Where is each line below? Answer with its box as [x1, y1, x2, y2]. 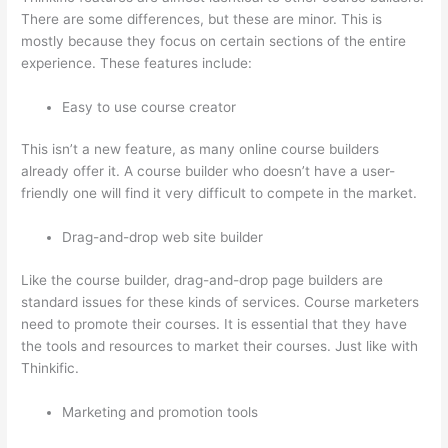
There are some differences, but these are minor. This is [21, 10, 383, 27]
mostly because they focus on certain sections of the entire [21, 32, 407, 49]
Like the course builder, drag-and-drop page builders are [21, 271, 384, 288]
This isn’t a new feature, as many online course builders [21, 141, 380, 158]
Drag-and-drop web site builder [62, 229, 264, 246]
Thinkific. [21, 359, 80, 376]
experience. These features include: [21, 54, 253, 71]
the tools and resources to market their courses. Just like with [21, 337, 419, 354]
